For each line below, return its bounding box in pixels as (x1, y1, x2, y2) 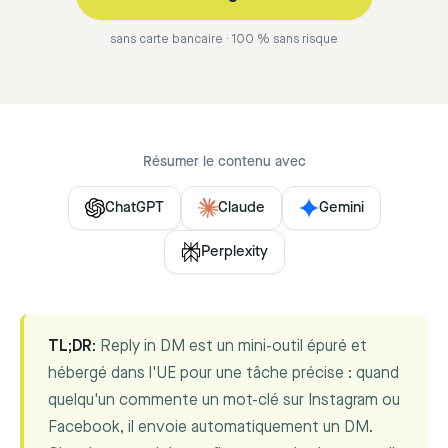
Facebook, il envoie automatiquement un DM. (48, 418, 373, 438)
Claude (217, 199, 265, 217)
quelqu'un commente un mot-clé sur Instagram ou (48, 391, 400, 411)
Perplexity (200, 243, 268, 261)
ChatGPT (104, 199, 164, 217)
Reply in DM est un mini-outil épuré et (96, 337, 367, 357)
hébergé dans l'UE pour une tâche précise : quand (48, 364, 399, 384)
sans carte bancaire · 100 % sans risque (110, 32, 338, 47)
